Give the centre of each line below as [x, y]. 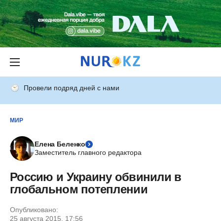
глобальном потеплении [79, 189]
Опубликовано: [34, 210]
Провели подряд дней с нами [72, 88]
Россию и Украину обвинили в [96, 177]
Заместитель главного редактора [88, 152]
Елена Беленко [60, 144]
